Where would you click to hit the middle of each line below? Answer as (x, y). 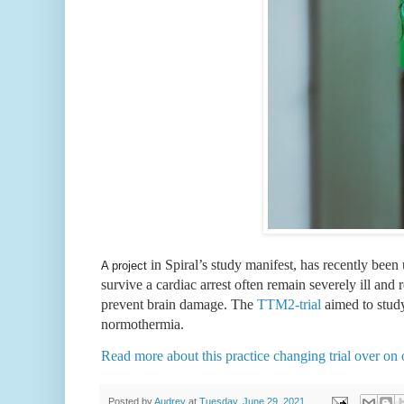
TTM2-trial (289, 305)
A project (126, 266)
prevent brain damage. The (179, 305)
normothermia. (142, 325)
